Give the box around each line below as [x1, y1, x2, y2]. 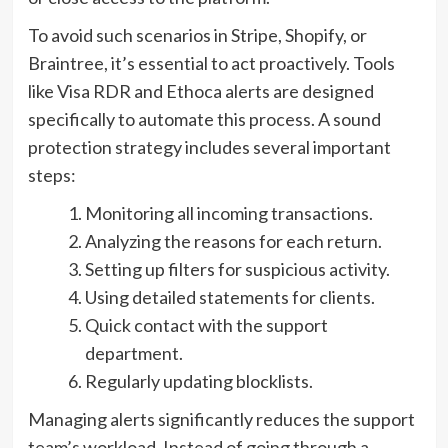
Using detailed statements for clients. [84, 286, 375, 309]
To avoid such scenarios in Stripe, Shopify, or [27, 24, 367, 47]
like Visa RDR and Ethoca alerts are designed [27, 80, 374, 103]
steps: [27, 164, 76, 187]
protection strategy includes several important [27, 136, 391, 159]
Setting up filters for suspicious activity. [84, 258, 390, 281]
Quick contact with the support [84, 314, 328, 337]
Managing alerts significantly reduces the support [27, 408, 415, 431]
